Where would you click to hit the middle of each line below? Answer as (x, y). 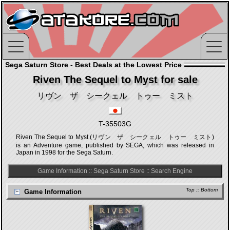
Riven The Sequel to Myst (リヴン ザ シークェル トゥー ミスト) (115, 137)
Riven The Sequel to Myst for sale (115, 80)
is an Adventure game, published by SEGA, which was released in (115, 145)
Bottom (209, 190)
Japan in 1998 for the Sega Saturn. (65, 152)
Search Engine (172, 171)
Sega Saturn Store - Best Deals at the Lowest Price (93, 65)
